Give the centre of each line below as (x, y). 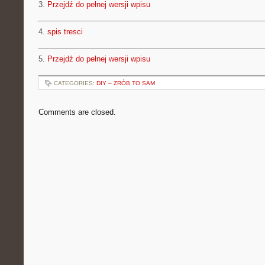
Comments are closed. (77, 112)
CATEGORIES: (75, 83)
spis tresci (65, 32)
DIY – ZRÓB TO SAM (126, 83)
